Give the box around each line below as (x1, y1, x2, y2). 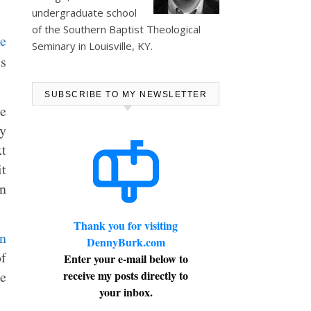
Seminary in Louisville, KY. (32, 39, 153, 53)
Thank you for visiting (74, 217, 178, 233)
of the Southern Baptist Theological (32, 22, 201, 36)
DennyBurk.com (86, 234, 165, 250)
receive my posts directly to (63, 267, 188, 283)
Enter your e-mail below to (63, 251, 188, 267)
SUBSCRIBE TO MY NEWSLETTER (44, 90, 207, 99)
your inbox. (99, 284, 153, 300)
